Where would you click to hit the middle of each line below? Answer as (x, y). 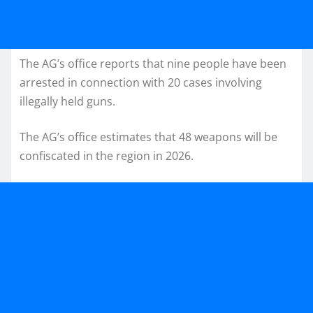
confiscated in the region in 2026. (107, 156)
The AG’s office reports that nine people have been (153, 64)
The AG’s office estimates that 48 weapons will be (148, 137)
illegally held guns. (67, 102)
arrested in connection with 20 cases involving (141, 83)
